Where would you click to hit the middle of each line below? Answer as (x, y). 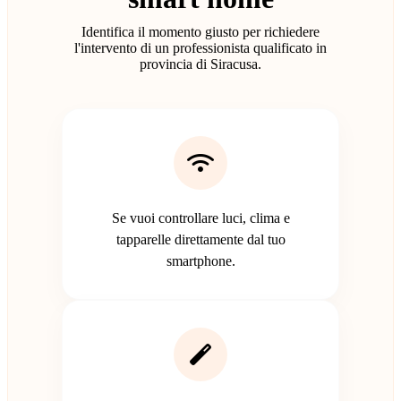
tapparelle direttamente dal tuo (200, 239)
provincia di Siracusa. (200, 64)
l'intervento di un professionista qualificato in (200, 47)
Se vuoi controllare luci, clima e (200, 218)
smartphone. (200, 260)
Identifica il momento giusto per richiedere (200, 31)
